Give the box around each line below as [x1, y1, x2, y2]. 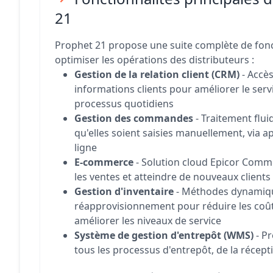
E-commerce [74, 155, 133, 169]
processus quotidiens [74, 97, 174, 110]
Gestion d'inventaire [74, 185, 174, 198]
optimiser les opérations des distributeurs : [55, 53, 254, 66]
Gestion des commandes [74, 112, 193, 125]
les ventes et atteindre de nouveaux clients [74, 170, 271, 183]
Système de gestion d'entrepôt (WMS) [74, 229, 253, 242]
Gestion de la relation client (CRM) [74, 68, 239, 81]
